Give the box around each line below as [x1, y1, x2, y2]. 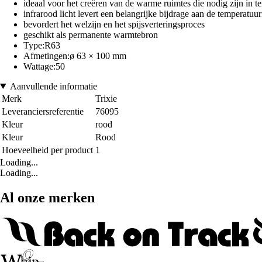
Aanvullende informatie [9, 81, 97, 91]
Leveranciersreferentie [2, 106, 84, 116]
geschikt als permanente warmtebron [23, 29, 158, 40]
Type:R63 [23, 40, 60, 50]
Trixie [95, 93, 117, 104]
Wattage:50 [23, 61, 65, 71]
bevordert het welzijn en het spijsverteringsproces [23, 19, 205, 29]
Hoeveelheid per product [2, 144, 93, 155]
